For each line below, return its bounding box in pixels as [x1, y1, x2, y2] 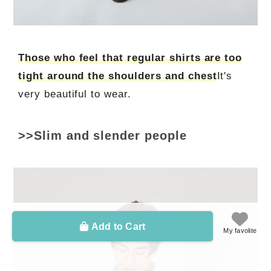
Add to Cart [91, 220, 146, 232]
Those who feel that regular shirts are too [18, 52, 243, 64]
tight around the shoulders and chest [18, 70, 217, 82]
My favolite [223, 226, 256, 234]
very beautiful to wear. [18, 88, 132, 100]
